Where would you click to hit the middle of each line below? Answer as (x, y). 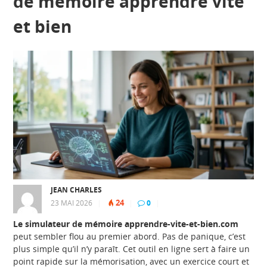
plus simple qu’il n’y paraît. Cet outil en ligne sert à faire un (132, 249)
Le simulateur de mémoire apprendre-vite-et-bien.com (126, 223)
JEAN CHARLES (77, 190)
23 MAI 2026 (72, 203)
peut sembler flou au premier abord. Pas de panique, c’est (130, 236)
